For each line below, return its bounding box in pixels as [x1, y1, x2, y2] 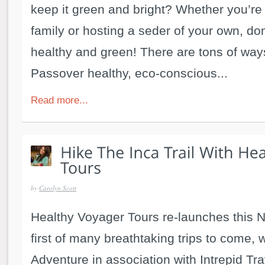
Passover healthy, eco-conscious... [31, 66, 228, 80]
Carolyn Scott [39, 183, 76, 193]
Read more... [31, 94, 88, 106]
